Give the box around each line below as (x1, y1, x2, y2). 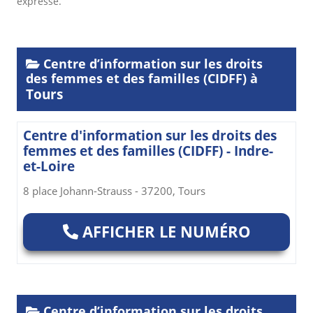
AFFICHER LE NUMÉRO (78, 221, 251, 242)
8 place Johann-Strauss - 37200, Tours (23, 184, 205, 198)
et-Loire (23, 157, 75, 176)
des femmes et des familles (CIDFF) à (26, 70, 258, 87)
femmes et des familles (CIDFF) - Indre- (23, 142, 273, 161)
